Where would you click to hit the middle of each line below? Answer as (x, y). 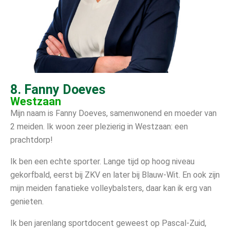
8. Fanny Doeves (58, 89)
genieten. (27, 201)
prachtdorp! (32, 140)
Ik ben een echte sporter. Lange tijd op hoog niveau (102, 161)
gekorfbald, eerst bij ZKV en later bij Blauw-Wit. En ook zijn (115, 175)
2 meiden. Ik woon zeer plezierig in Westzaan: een (99, 126)
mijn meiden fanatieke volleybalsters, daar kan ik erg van (111, 188)
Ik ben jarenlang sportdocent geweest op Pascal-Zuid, (108, 223)
